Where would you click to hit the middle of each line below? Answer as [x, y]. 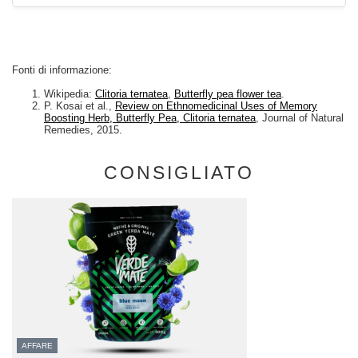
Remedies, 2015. [83, 129]
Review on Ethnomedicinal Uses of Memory [216, 105]
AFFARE [37, 345]
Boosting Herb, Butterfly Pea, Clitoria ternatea [150, 117]
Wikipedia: [70, 93]
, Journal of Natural [300, 117]
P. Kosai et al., [80, 105]
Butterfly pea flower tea [228, 93]
